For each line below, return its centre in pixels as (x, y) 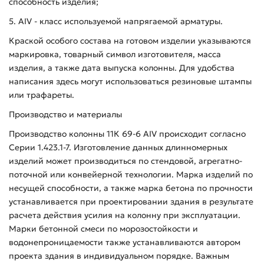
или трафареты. (42, 95)
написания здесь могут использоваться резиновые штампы (130, 81)
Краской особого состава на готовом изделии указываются (130, 40)
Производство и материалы (65, 114)
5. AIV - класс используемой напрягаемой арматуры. (116, 21)
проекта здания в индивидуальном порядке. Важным (119, 255)
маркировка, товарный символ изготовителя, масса (115, 54)
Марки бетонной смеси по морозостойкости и (103, 228)
